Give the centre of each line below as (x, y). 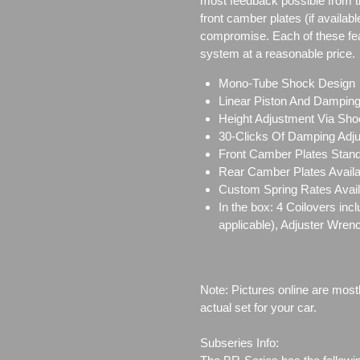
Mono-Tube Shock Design (286, 84)
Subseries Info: (239, 343)
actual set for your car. (258, 308)
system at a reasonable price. (278, 54)
